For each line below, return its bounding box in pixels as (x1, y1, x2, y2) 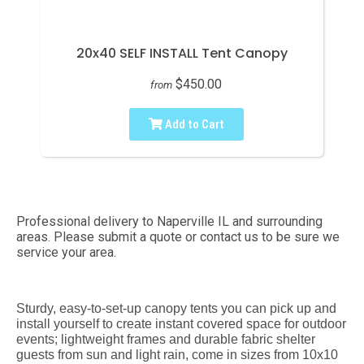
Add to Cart (162, 116, 224, 132)
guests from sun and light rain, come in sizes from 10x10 (16, 347, 338, 362)
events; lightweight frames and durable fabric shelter (16, 331, 315, 346)
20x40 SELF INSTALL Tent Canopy (76, 43, 288, 63)
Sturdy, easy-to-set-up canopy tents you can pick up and (16, 301, 336, 315)
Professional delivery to (16, 213, 157, 229)
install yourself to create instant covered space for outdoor (16, 316, 346, 331)
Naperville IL (157, 213, 229, 229)
